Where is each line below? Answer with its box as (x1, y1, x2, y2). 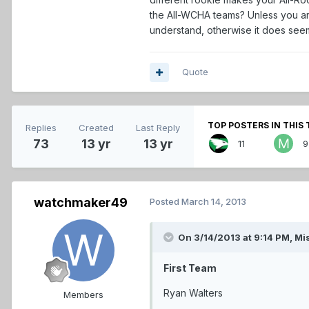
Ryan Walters (163, 287, 223, 299)
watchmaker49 (34, 195, 128, 210)
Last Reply (136, 121, 180, 133)
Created (79, 121, 114, 133)
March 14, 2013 (181, 196, 246, 208)
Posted (150, 196, 181, 208)
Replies (26, 121, 57, 133)
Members (63, 289, 103, 301)
